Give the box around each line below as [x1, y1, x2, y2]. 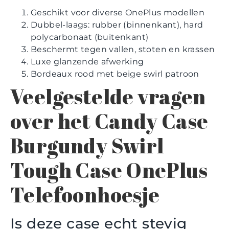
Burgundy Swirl [10, 132, 164, 160]
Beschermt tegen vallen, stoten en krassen [31, 44, 215, 55]
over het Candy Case [10, 107, 209, 135]
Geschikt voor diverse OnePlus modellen [31, 8, 205, 18]
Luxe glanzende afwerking [31, 57, 144, 67]
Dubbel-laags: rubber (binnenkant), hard [31, 20, 203, 30]
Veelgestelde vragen [10, 83, 206, 111]
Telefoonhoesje [10, 181, 160, 209]
